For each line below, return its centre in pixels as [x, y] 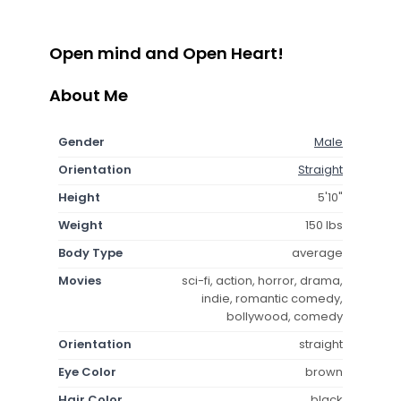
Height [79, 197]
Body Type [90, 252]
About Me [89, 95]
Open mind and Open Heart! [166, 53]
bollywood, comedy [285, 316]
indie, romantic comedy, [272, 298]
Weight [81, 225]
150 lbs [324, 225]
